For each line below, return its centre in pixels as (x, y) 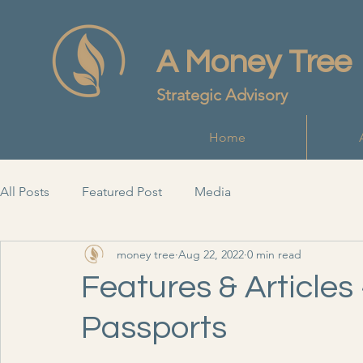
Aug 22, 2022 (211, 254)
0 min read (274, 254)
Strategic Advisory (220, 95)
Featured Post (122, 192)
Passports (154, 328)
